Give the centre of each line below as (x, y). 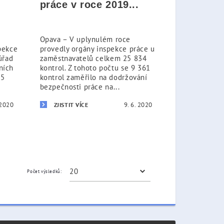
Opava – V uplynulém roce (85, 39)
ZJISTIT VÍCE (71, 105)
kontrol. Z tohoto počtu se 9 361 (95, 68)
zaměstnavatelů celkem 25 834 (93, 58)
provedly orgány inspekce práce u (97, 49)
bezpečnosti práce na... (80, 87)
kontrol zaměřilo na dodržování (93, 77)
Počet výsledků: (44, 171)
